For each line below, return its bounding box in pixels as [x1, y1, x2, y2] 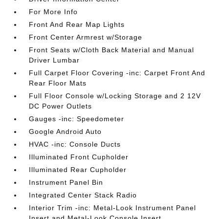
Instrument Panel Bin [29, 178, 104, 186]
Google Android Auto [29, 128, 102, 135]
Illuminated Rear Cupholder [29, 166, 127, 174]
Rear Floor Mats [29, 79, 87, 87]
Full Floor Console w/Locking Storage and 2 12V [29, 92, 201, 100]
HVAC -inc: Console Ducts [29, 140, 121, 148]
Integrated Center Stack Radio [29, 191, 137, 199]
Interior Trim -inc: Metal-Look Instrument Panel [29, 204, 197, 212]
